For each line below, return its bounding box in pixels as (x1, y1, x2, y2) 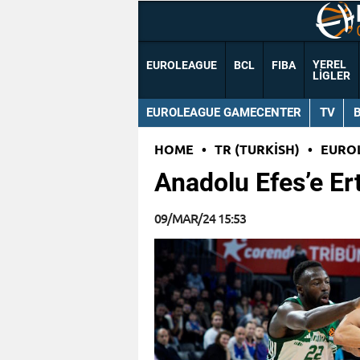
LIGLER (313, 69, 350, 83)
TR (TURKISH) (215, 141, 300, 158)
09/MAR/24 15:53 (154, 209, 246, 227)
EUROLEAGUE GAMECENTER (146, 104, 301, 120)
